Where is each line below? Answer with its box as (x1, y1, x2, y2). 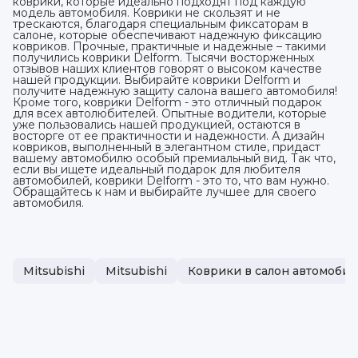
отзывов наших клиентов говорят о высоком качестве (13, 61, 322, 76)
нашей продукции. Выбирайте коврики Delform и (13, 72, 300, 87)
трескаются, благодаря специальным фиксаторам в (13, 16, 308, 31)
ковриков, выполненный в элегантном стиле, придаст (13, 139, 320, 154)
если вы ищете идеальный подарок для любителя (13, 161, 300, 177)
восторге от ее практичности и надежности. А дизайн (13, 128, 324, 143)
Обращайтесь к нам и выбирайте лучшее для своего (13, 184, 316, 199)
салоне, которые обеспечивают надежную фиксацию (13, 27, 322, 42)
